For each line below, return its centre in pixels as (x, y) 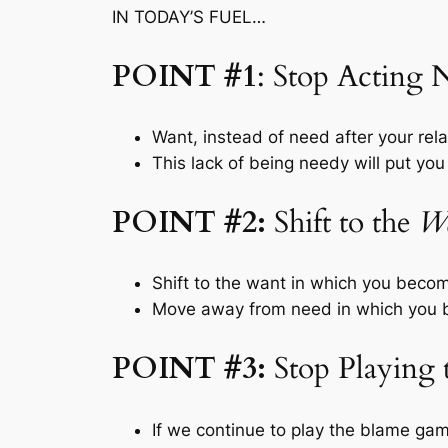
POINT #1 (184, 76)
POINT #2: (193, 222)
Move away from (221, 309)
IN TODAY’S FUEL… (189, 16)
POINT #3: (189, 368)
